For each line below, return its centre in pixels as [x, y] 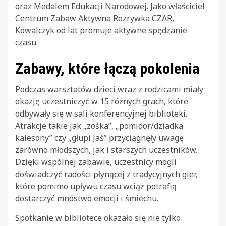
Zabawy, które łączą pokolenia [107, 69]
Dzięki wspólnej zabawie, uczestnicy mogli [96, 162]
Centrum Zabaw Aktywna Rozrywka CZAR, [95, 18]
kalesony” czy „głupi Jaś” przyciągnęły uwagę [99, 138]
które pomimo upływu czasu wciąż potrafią [96, 186]
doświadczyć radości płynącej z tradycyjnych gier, [106, 174]
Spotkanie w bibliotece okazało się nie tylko [98, 218]
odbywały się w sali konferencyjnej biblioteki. [101, 114]
